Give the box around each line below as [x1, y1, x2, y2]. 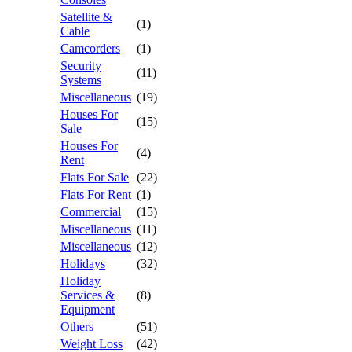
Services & [60, 288, 115, 302]
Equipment [60, 302, 115, 316]
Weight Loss [60, 337, 123, 350]
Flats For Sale [60, 170, 129, 184]
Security [60, 59, 101, 72]
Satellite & [60, 10, 112, 24]
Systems [60, 73, 101, 86]
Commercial [60, 205, 121, 218]
